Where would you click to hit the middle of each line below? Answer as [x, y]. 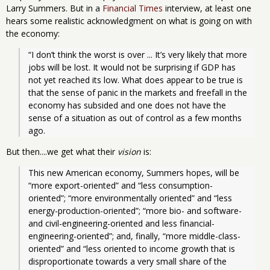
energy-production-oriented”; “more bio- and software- [135, 210]
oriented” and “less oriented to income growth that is [132, 248]
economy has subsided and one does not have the [127, 105]
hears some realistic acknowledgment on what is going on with [129, 20]
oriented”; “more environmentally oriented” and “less [130, 198]
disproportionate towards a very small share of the [127, 261]
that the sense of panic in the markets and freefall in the [138, 92]
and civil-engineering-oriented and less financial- [121, 223]
